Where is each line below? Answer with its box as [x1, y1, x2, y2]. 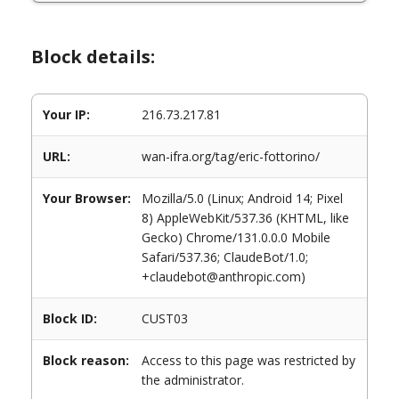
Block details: [31, 45, 155, 69]
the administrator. [142, 371, 244, 388]
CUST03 [142, 310, 188, 327]
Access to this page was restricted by [142, 352, 355, 369]
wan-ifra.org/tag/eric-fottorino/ [142, 148, 320, 165]
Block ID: [43, 310, 97, 327]
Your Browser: [43, 190, 131, 207]
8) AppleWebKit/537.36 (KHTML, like [142, 209, 349, 226]
